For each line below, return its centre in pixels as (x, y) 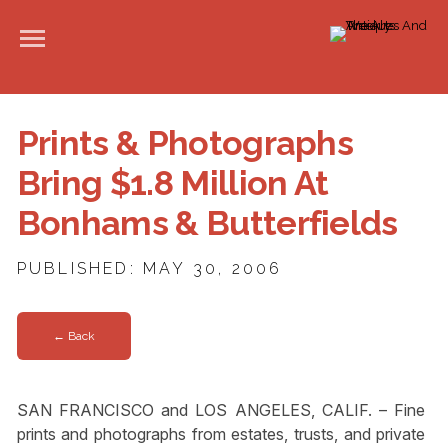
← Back (73, 336)
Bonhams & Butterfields (207, 223)
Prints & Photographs (185, 143)
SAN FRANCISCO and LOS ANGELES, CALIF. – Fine (221, 409)
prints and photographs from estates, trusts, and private (221, 433)
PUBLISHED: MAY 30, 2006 (149, 268)
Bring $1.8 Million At (172, 183)
